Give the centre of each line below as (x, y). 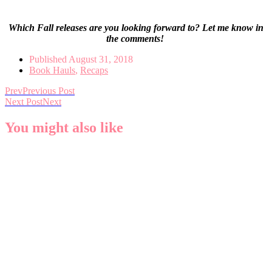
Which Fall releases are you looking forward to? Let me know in (136, 28)
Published (49, 59)
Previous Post (49, 91)
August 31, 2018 (101, 59)
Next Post (24, 102)
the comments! (136, 39)
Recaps (94, 70)
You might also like (64, 128)
